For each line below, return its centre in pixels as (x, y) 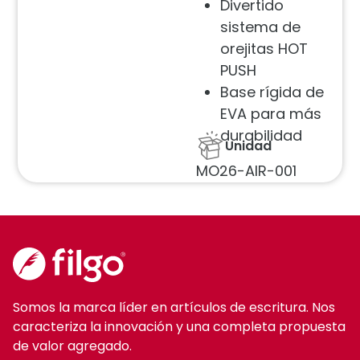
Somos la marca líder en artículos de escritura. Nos (174, 307)
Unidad (248, 145)
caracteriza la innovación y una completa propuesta (179, 326)
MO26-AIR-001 (246, 171)
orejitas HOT (264, 49)
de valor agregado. (72, 346)
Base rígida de (272, 92)
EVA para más (271, 114)
